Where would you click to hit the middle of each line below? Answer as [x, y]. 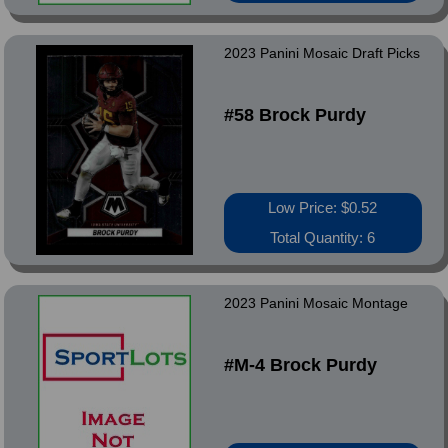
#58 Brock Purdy [294, 115]
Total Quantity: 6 [323, 237]
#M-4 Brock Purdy [300, 365]
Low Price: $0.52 [323, 207]
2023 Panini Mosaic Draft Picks [321, 53]
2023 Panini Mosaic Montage [315, 303]
